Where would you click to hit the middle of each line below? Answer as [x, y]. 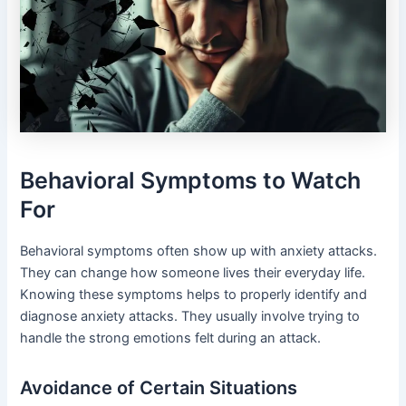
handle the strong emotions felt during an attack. [171, 338]
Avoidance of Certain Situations [159, 387]
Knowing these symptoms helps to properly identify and [194, 294]
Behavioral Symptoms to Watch [191, 181]
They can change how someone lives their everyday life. [193, 272]
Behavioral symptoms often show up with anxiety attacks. [199, 251]
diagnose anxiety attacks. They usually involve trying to [190, 316]
